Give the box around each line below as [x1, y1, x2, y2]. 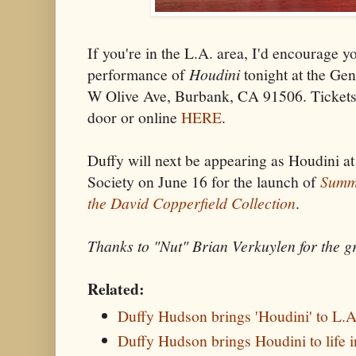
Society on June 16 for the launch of [87, 170, 320, 192]
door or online [87, 106, 181, 128]
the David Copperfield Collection [87, 192, 296, 213]
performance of [87, 63, 189, 85]
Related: [87, 277, 145, 300]
